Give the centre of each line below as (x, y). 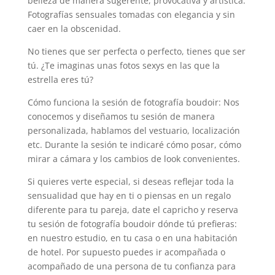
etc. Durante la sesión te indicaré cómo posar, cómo (134, 145)
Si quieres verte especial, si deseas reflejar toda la (130, 182)
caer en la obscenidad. (74, 29)
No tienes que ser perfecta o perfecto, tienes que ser (136, 52)
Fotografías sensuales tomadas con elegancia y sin (131, 15)
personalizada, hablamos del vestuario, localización (134, 131)
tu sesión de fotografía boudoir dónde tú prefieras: (132, 224)
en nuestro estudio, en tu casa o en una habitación (132, 238)
